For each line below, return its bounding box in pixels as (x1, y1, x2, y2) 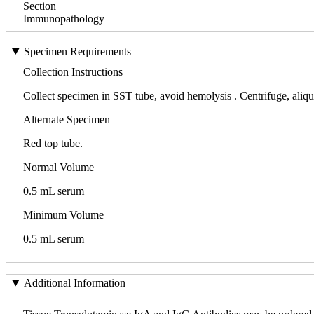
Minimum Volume (23, 208, 104, 221)
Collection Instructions (23, 65, 123, 78)
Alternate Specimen (23, 113, 110, 125)
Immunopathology (23, 12, 104, 25)
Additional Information (23, 277, 125, 289)
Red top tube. (23, 137, 83, 149)
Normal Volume (23, 161, 94, 173)
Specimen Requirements (23, 45, 131, 57)
